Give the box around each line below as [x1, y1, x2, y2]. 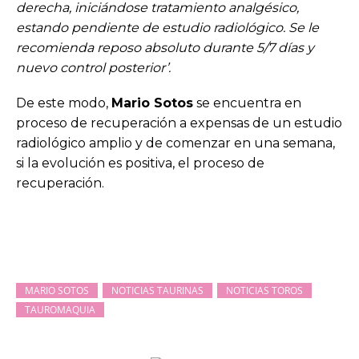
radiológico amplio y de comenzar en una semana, [16, 135, 335, 151]
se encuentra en [193, 95, 301, 111]
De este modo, [16, 95, 111, 111]
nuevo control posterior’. [16, 59, 171, 75]
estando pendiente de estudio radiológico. [16, 19, 288, 35]
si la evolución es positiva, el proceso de [16, 155, 264, 171]
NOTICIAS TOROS [226, 283, 303, 297]
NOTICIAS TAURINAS [111, 283, 204, 297]
